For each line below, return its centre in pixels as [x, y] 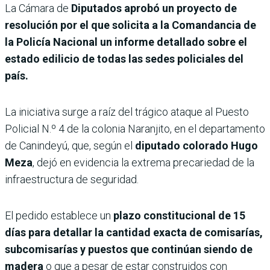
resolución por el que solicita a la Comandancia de [130, 25]
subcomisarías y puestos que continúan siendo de [129, 249]
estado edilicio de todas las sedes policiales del [124, 58]
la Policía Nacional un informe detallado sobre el [126, 42]
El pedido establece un [59, 215]
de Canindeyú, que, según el [69, 145]
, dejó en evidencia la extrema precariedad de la [143, 162]
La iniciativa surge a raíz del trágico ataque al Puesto [127, 111]
